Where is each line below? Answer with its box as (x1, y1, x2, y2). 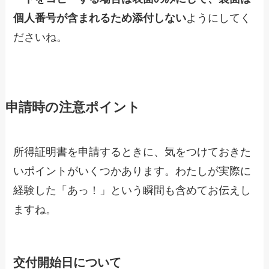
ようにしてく (186, 11, 252, 24)
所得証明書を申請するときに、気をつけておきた (13, 145, 252, 158)
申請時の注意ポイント (5, 100, 141, 115)
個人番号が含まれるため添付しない (13, 11, 187, 24)
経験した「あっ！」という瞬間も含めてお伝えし (13, 184, 252, 196)
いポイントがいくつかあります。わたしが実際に (13, 165, 252, 177)
